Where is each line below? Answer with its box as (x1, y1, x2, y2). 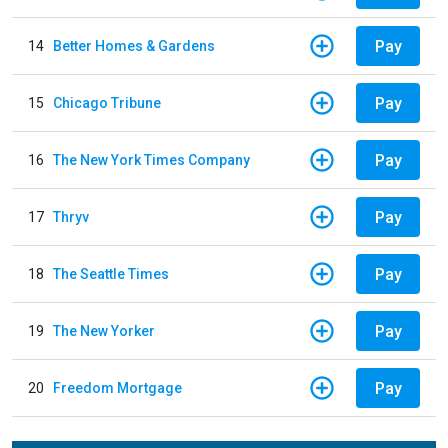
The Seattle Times (53, 265, 169, 282)
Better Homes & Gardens (53, 37, 215, 54)
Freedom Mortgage (53, 379, 182, 396)
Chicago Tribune (53, 94, 161, 111)
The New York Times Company (53, 151, 250, 168)
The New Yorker (53, 322, 155, 339)
